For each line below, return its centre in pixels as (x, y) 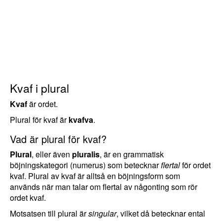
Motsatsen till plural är (49, 213)
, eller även (52, 154)
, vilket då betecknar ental (161, 213)
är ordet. (42, 104)
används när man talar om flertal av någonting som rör (104, 187)
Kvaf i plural (39, 88)
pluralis (86, 154)
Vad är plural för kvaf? (58, 139)
